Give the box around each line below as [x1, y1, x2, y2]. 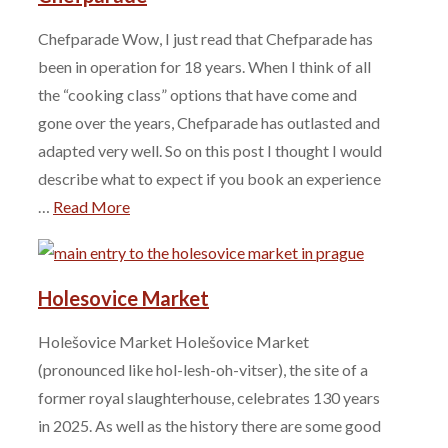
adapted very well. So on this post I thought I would [38, 141, 382, 161]
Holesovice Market [38, 285, 209, 310]
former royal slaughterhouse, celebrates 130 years [38, 388, 380, 408]
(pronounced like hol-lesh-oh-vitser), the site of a [38, 360, 368, 380]
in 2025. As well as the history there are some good [38, 416, 381, 436]
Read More [53, 197, 130, 217]
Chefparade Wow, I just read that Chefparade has [38, 29, 373, 49]
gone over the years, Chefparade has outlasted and [38, 113, 380, 133]
